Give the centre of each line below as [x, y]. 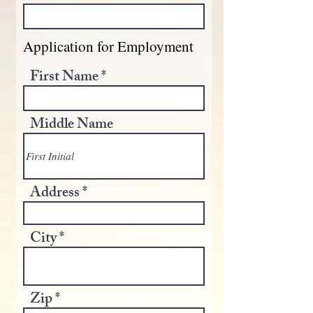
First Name [64, 78]
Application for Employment [108, 46]
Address [55, 194]
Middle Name [72, 125]
